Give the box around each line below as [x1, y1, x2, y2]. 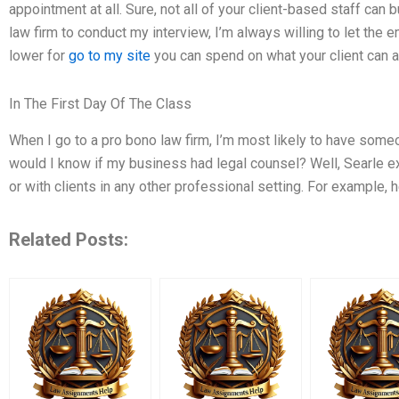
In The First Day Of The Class [9, 95, 191, 113]
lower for [9, 47, 69, 65]
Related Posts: [9, 229, 128, 251]
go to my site [69, 47, 151, 65]
